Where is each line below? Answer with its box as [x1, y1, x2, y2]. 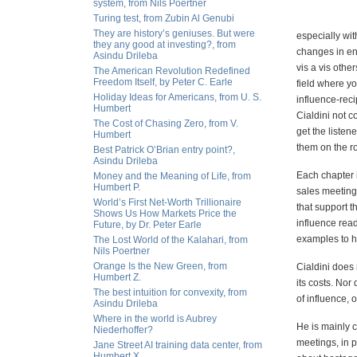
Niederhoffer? [93, 324, 153, 335]
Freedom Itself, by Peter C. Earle [93, 76, 233, 88]
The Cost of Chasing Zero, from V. [93, 118, 238, 129]
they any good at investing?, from [93, 39, 236, 50]
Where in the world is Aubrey [93, 313, 217, 324]
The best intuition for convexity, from [93, 287, 247, 298]
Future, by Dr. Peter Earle [93, 219, 202, 230]
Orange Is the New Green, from [93, 261, 227, 272]
